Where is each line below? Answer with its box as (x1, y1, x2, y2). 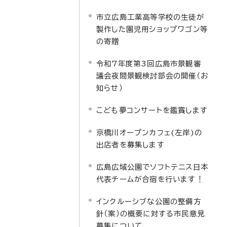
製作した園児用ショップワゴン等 (96, 25, 208, 33)
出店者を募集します (96, 141, 165, 148)
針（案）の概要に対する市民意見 (96, 210, 205, 217)
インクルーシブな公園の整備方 (96, 198, 201, 205)
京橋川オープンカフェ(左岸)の (96, 129, 202, 136)
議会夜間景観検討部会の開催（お (96, 72, 208, 80)
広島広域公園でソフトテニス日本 (96, 163, 208, 171)
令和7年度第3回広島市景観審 (96, 60, 201, 67)
